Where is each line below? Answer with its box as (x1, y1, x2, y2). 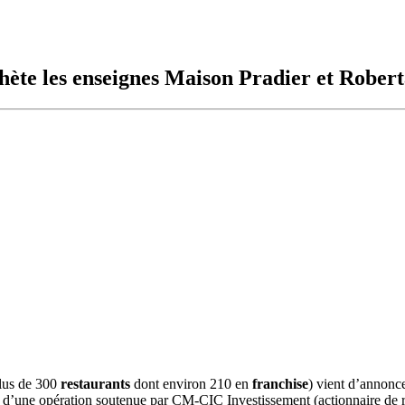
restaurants (61, 375, 130, 391)
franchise (252, 375, 308, 391)
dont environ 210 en (130, 375, 252, 391)
